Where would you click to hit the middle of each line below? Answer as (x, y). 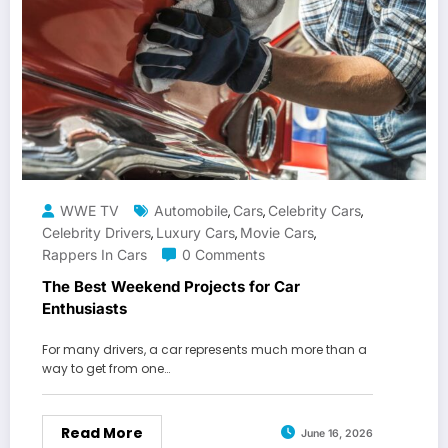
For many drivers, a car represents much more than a (204, 349)
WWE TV (89, 210)
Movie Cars (277, 232)
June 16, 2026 (337, 434)
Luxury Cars (195, 232)
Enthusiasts (84, 308)
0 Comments (223, 254)
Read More (102, 432)
